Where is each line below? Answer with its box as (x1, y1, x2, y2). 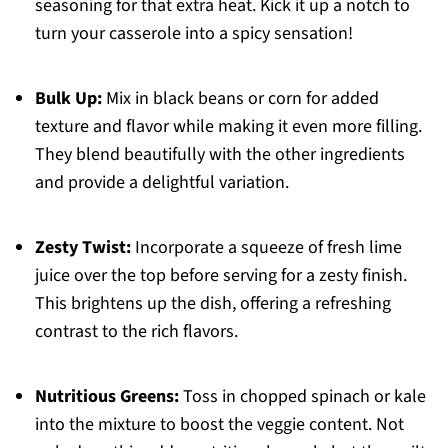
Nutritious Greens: (34, 384, 179, 410)
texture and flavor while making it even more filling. (34, 114, 422, 140)
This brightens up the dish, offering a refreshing (34, 291, 391, 317)
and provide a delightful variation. (34, 170, 289, 196)
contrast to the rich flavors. (34, 319, 238, 345)
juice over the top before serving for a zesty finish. (34, 263, 407, 289)
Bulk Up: (34, 86, 102, 112)
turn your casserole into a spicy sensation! (34, 21, 353, 47)
